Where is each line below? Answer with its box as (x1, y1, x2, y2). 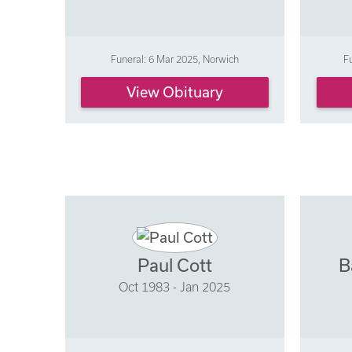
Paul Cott (137, 255, 212, 276)
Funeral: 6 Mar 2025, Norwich (110, 53, 239, 64)
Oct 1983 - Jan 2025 (119, 280, 231, 295)
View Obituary (126, 83, 223, 101)
